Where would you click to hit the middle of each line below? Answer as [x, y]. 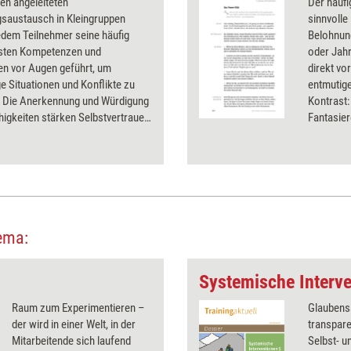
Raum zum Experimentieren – [78, 308]
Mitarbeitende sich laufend [71, 341]
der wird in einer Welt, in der [74, 324]
